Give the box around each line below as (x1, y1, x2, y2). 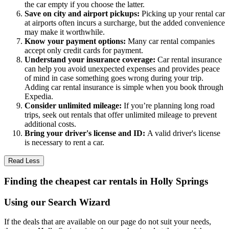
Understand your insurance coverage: (25, 55, 157, 64)
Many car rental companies (128, 37, 215, 46)
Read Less (8, 157, 40, 165)
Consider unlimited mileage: (25, 101, 124, 110)
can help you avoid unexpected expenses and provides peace (25, 64, 220, 74)
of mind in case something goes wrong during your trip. (25, 74, 203, 83)
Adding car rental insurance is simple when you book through (25, 83, 223, 92)
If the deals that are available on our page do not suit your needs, (4, 217, 211, 226)
